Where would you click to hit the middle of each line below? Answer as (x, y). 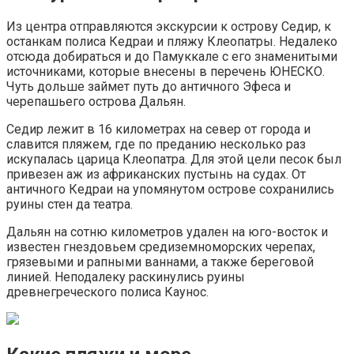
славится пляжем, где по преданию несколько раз (156, 145)
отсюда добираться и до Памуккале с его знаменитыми (172, 57)
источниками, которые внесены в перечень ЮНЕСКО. (166, 72)
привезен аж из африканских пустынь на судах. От (156, 175)
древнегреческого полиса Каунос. (107, 292)
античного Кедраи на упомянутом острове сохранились (170, 190)
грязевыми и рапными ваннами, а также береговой (160, 262)
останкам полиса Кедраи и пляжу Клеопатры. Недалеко (172, 42)
